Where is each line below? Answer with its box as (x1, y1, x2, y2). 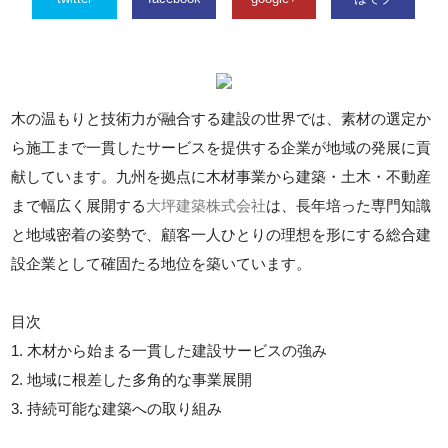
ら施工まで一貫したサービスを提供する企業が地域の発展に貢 (11, 139, 432, 156)
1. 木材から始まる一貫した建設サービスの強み (11, 342, 328, 359)
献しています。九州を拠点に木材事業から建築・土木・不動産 (11, 168, 432, 185)
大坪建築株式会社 (146, 197, 267, 214)
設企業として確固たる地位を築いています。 (11, 255, 312, 272)
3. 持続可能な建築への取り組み (11, 400, 223, 417)
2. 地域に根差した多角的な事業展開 (11, 371, 253, 388)
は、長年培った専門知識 (266, 197, 432, 214)
